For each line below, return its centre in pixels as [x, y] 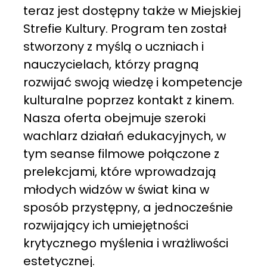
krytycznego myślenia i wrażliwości [125, 243]
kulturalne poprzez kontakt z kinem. [128, 100]
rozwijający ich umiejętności [105, 226]
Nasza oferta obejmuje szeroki [114, 118]
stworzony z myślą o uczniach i [113, 47]
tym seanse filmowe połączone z [121, 154]
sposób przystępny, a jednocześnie [128, 208]
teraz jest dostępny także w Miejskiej [132, 11]
